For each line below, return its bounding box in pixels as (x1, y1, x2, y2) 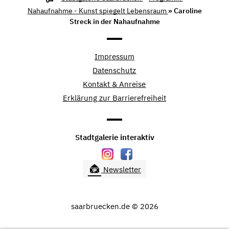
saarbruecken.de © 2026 (71, 201, 158, 212)
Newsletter (101, 165, 141, 175)
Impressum (94, 51, 134, 61)
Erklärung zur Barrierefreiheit (62, 93, 166, 103)
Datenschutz (93, 65, 136, 75)
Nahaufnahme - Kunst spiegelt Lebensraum (27, 6, 168, 15)
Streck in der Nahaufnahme (69, 16, 160, 26)
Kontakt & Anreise (83, 79, 146, 89)
